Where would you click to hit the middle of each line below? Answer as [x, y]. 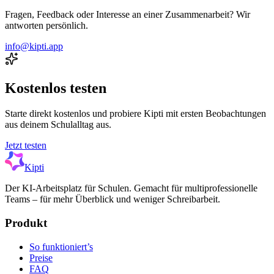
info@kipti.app [34, 46]
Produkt [26, 223]
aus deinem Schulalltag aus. [58, 125]
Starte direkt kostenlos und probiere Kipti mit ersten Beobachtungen [135, 114]
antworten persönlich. [46, 25]
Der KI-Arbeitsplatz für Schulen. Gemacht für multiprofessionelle [131, 188]
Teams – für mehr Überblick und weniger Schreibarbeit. [113, 199]
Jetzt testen [26, 146]
